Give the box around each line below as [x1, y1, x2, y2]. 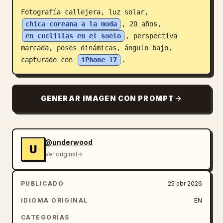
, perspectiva [125, 32, 177, 40]
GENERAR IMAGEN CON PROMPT [41, 94, 174, 103]
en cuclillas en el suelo [25, 32, 121, 40]
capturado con [21, 56, 77, 64]
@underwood [45, 138, 93, 146]
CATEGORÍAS [21, 214, 70, 221]
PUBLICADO [21, 180, 64, 187]
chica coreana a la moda [25, 20, 117, 28]
